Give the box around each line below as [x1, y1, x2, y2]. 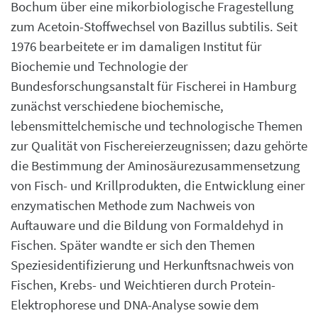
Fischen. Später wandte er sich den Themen [11, 236, 255, 253]
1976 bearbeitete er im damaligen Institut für [11, 38, 262, 55]
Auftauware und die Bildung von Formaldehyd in [11, 216, 283, 234]
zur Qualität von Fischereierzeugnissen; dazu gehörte [11, 137, 307, 154]
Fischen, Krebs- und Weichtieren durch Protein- [11, 276, 275, 293]
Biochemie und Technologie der [11, 57, 188, 75]
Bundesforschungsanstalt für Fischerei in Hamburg [11, 77, 297, 94]
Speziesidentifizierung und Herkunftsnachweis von [11, 256, 294, 273]
